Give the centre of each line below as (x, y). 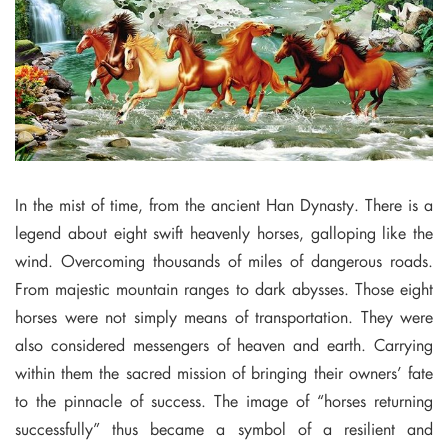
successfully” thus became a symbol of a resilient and (224, 428)
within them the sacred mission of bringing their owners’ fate (224, 372)
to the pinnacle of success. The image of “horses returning (224, 400)
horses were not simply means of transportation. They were (224, 316)
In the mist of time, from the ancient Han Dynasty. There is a (224, 204)
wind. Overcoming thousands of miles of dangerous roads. (224, 260)
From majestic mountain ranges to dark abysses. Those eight (224, 288)
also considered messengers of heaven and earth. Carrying (224, 344)
